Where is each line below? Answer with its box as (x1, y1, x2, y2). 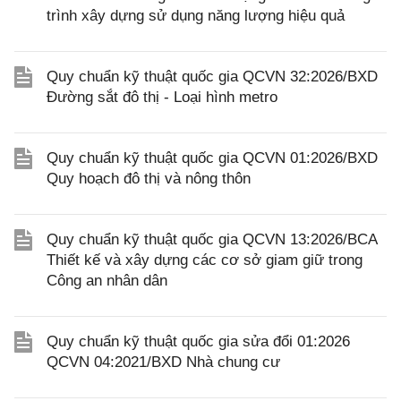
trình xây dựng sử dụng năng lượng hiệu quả (47, 7, 345, 24)
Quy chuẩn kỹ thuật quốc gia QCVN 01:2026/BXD (47, 149, 378, 166)
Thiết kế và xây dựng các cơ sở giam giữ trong (47, 252, 363, 269)
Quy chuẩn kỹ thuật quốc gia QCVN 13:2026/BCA (47, 231, 377, 248)
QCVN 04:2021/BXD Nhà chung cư (47, 354, 280, 371)
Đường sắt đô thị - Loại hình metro (47, 89, 277, 106)
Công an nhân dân (47, 272, 167, 289)
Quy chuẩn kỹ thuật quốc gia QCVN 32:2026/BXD (47, 68, 378, 85)
